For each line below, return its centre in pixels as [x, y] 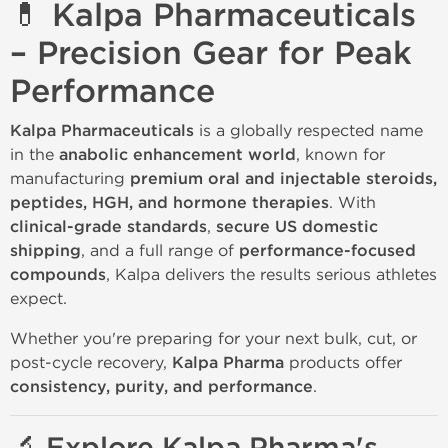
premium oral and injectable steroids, [283, 179]
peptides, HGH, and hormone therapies [169, 203]
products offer [343, 362]
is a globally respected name [308, 130]
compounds [58, 275]
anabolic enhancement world [177, 155]
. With [352, 202]
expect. [38, 298]
